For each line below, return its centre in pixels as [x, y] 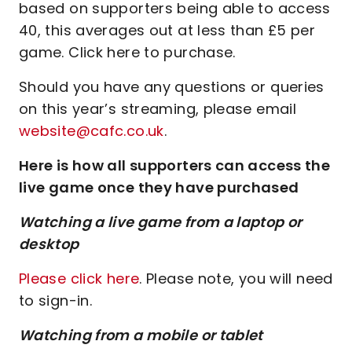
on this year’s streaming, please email [158, 109]
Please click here [79, 279]
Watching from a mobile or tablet [141, 335]
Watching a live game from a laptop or [161, 222]
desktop [49, 244]
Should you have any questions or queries [172, 87]
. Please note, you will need [236, 279]
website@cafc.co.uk [92, 131]
